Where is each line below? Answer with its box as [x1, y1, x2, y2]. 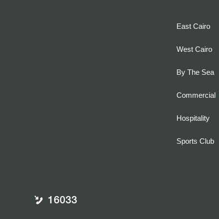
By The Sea [176, 68, 214, 77]
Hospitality [176, 114, 210, 123]
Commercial [176, 91, 216, 100]
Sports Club [176, 137, 214, 146]
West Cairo [176, 45, 212, 54]
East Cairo [176, 22, 210, 31]
